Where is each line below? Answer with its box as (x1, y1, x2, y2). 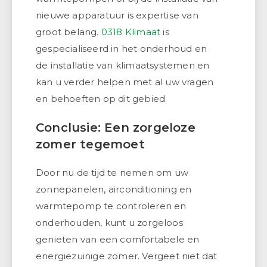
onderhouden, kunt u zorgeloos (36, 216, 183, 228)
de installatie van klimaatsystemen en (36, 59, 210, 71)
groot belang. (36, 26, 101, 38)
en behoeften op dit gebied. (36, 92, 167, 104)
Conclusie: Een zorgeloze (36, 120, 195, 135)
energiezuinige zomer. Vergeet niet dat (36, 250, 218, 262)
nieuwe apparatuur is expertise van (36, 9, 198, 21)
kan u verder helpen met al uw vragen (36, 76, 214, 88)
